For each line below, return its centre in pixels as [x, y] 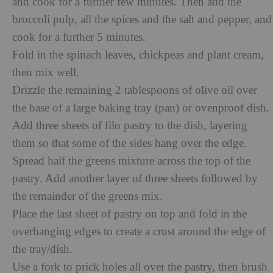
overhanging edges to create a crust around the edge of [139, 232]
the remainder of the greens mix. [87, 196]
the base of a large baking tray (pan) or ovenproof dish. [141, 108]
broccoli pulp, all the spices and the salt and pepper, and [142, 19]
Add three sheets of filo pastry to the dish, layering [130, 126]
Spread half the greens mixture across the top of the [131, 161]
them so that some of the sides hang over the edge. [129, 143]
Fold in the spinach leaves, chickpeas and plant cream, [138, 55]
